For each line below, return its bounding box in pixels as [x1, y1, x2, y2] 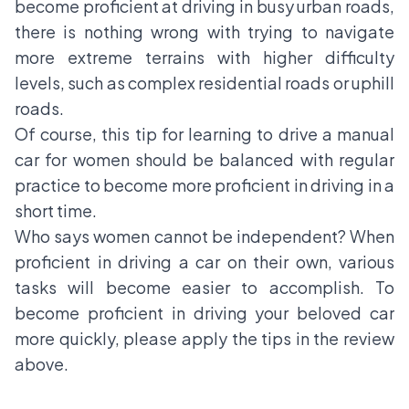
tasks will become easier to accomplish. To [15, 277, 394, 299]
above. [15, 353, 68, 375]
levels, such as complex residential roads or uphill [15, 72, 394, 94]
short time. [15, 200, 100, 222]
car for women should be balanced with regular [15, 149, 394, 171]
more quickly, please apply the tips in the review [15, 328, 394, 350]
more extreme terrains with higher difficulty [15, 47, 394, 68]
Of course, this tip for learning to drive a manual [15, 123, 394, 145]
